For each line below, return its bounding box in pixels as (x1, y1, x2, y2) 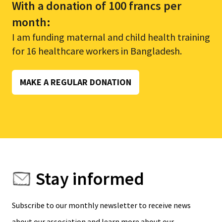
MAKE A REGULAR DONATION (20, 76, 131, 88)
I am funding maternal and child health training (12, 31, 210, 44)
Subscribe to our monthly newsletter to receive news (12, 200, 191, 211)
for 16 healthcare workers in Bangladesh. (12, 45, 182, 57)
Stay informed (36, 167, 144, 190)
